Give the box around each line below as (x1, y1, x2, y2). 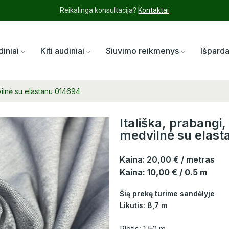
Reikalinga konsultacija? (60, 6, 139, 14)
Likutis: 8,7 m (120, 201, 167, 210)
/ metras (181, 154, 215, 165)
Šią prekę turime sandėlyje (120, 189, 215, 198)
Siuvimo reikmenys (106, 45, 179, 56)
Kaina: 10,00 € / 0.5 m (120, 167, 207, 178)
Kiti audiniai (40, 45, 85, 56)
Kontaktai (138, 6, 169, 14)
